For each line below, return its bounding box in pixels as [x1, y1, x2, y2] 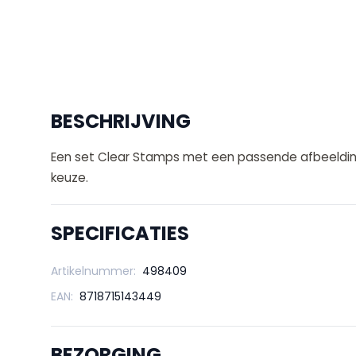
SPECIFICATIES [51, 220, 189, 247]
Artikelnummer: [51, 263, 136, 280]
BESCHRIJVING [51, 108, 191, 135]
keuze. [51, 169, 88, 187]
